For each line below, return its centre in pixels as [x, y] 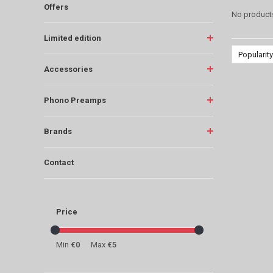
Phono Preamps [75, 100]
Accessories [68, 69]
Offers [56, 7]
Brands [58, 131]
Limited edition [73, 38]
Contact [59, 162]
